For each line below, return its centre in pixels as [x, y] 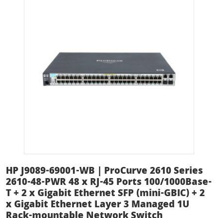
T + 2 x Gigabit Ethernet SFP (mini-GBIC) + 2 [105, 194]
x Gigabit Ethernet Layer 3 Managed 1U [98, 205]
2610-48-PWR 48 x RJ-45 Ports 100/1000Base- [109, 183]
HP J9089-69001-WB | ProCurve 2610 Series [104, 172]
